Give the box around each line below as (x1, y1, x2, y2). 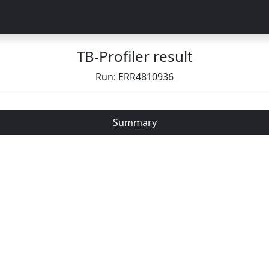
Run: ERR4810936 (95, 70, 174, 83)
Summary (112, 116, 157, 129)
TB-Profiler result (76, 46, 193, 66)
